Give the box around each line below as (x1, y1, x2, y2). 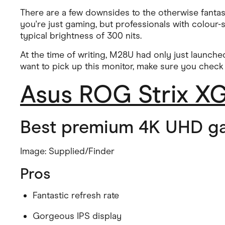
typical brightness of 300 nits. (20, 30, 142, 41)
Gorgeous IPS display (33, 210, 122, 221)
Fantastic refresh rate (33, 190, 119, 201)
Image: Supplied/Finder (20, 146, 115, 157)
